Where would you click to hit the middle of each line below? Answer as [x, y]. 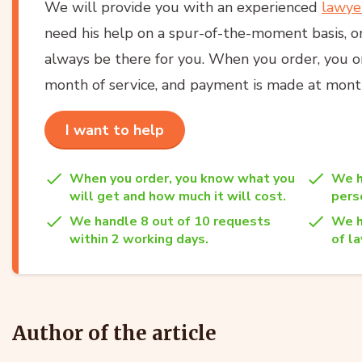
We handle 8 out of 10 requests [170, 221]
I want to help [115, 130]
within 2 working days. [139, 239]
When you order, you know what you [182, 178]
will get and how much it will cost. [178, 196]
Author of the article [114, 333]
